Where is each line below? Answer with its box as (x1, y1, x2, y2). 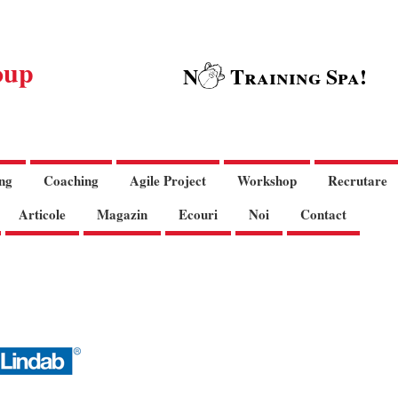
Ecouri (178, 203, 218, 224)
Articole (18, 203, 66, 224)
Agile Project (130, 171, 206, 191)
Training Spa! (225, 60, 367, 92)
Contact (299, 203, 346, 224)
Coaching (44, 171, 99, 191)
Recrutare (328, 171, 387, 191)
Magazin (96, 203, 147, 224)
